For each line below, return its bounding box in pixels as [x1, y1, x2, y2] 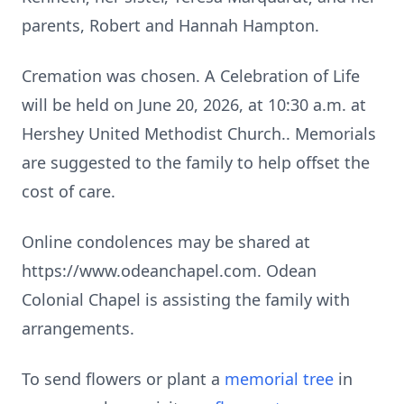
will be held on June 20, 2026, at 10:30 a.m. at [22, 94, 366, 115]
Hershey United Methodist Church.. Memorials [22, 123, 376, 144]
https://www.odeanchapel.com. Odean [22, 260, 317, 281]
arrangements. [22, 317, 134, 339]
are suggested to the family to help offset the [22, 151, 370, 173]
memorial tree [225, 368, 334, 390]
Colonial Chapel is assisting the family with [22, 289, 350, 310]
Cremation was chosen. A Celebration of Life [22, 65, 360, 87]
